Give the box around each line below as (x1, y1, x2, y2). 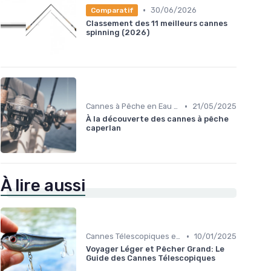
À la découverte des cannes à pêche (86, 114, 229, 124)
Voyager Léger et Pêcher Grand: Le (86, 244, 224, 254)
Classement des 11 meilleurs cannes (86, 18, 227, 28)
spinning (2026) (86, 27, 149, 37)
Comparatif (90, 5, 134, 15)
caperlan (86, 123, 121, 133)
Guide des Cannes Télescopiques (86, 253, 215, 263)
